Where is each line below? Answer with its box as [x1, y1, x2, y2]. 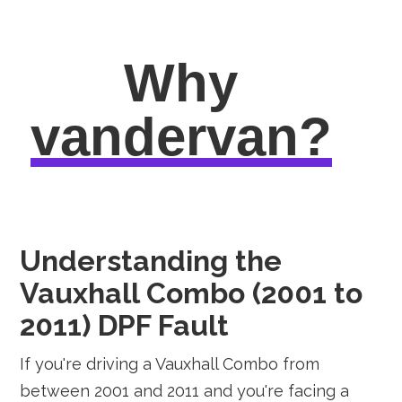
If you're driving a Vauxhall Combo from [20, 354, 320, 373]
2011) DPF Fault [20, 309, 230, 342]
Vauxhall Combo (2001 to [20, 276, 363, 310]
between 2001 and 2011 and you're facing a [20, 381, 350, 400]
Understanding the [20, 244, 283, 277]
